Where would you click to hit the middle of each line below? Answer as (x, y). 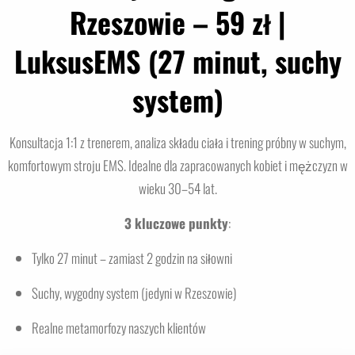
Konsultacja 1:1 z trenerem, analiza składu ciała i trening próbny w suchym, (177, 143)
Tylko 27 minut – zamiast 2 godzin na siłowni (132, 258)
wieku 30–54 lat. (177, 189)
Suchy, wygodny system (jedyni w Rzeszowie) (134, 293)
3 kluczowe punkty (176, 223)
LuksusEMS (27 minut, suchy (177, 61)
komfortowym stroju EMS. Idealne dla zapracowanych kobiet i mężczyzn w (177, 166)
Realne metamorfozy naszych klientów (119, 328)
